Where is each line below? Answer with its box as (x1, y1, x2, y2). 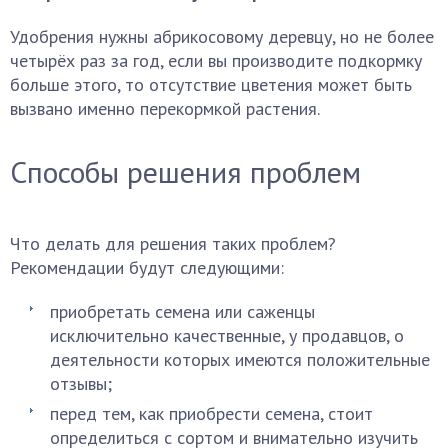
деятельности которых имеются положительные (50, 348, 430, 371)
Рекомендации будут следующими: (10, 256, 284, 279)
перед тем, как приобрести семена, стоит (50, 402, 373, 425)
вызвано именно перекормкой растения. (10, 97, 320, 120)
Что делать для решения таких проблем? (10, 232, 336, 255)
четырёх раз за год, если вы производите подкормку (10, 49, 422, 72)
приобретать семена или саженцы (50, 300, 315, 323)
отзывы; (50, 372, 112, 395)
